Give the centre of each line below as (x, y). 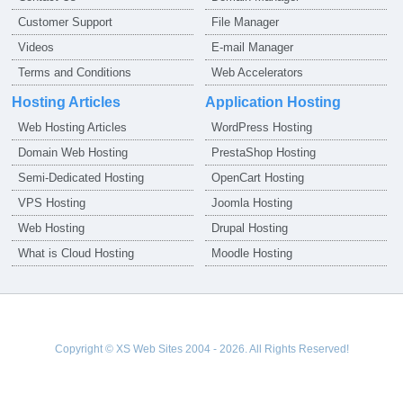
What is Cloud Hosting (76, 253)
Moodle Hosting (252, 253)
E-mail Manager (253, 47)
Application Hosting (273, 102)
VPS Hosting (52, 203)
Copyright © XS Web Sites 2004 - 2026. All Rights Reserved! (201, 349)
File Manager (246, 22)
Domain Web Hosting (73, 152)
